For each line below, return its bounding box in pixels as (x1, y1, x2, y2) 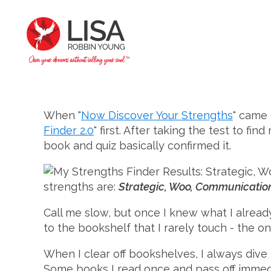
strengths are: (44, 180, 119, 193)
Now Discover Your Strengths (81, 109, 233, 122)
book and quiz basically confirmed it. (44, 139, 231, 152)
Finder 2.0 (44, 124, 94, 137)
